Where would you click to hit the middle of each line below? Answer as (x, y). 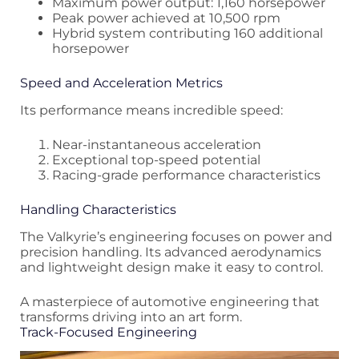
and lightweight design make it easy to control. (171, 267)
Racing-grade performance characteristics (186, 175)
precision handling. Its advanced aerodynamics (171, 252)
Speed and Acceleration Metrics (121, 83)
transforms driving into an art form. (131, 317)
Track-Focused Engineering (109, 332)
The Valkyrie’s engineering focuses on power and (176, 236)
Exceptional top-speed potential (156, 159)
